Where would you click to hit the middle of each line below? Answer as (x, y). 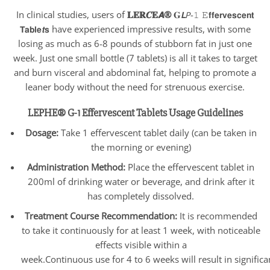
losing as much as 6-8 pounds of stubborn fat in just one (135, 43)
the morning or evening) (141, 147)
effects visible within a (141, 244)
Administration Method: (78, 167)
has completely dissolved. (141, 196)
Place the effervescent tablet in (191, 167)
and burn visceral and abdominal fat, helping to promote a (135, 72)
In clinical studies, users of (71, 14)
